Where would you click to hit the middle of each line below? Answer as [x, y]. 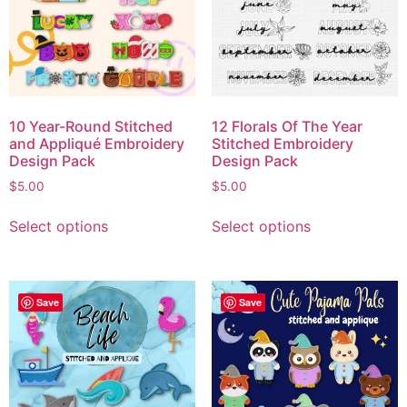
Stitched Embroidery [282, 143]
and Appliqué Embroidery [97, 143]
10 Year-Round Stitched [91, 126]
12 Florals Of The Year [287, 126]
